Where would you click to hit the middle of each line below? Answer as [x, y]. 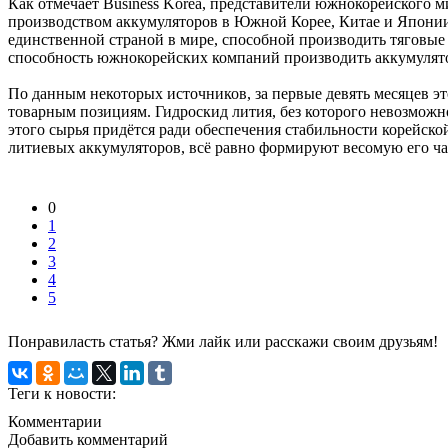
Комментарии [55, 421]
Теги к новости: [62, 393]
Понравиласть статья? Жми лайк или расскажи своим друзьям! [223, 341]
